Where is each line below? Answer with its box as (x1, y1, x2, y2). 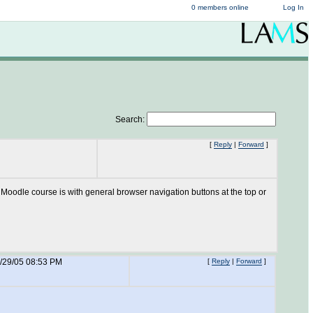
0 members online (191, 3, 249, 11)
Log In (283, 3, 304, 11)
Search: (115, 115, 147, 124)
